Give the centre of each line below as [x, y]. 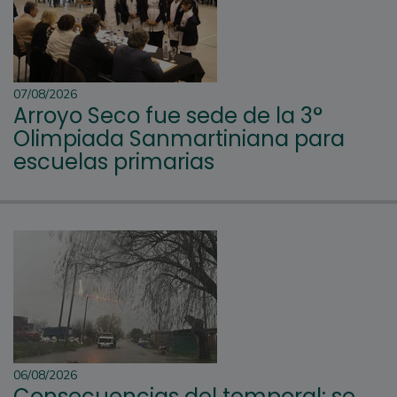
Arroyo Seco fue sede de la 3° [168, 115]
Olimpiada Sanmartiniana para [179, 138]
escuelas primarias [114, 161]
